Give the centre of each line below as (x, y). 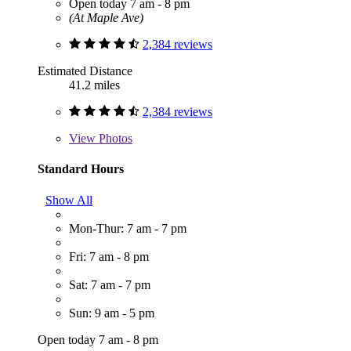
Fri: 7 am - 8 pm (109, 256)
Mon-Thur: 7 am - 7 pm (128, 228)
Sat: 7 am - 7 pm (110, 284)
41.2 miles (94, 85)
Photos (114, 139)
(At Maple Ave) (106, 18)
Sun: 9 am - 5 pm (112, 313)
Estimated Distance (85, 71)
